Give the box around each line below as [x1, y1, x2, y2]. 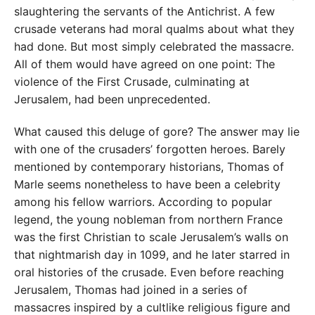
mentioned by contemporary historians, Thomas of [14, 160, 284, 174]
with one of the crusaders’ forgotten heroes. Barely [14, 142, 285, 157]
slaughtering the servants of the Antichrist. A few [14, 4, 275, 18]
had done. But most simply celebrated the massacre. [14, 39, 294, 53]
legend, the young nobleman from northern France [14, 212, 283, 227]
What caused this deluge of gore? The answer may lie [14, 124, 300, 139]
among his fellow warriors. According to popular [14, 195, 272, 210]
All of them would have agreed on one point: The [14, 56, 275, 71]
